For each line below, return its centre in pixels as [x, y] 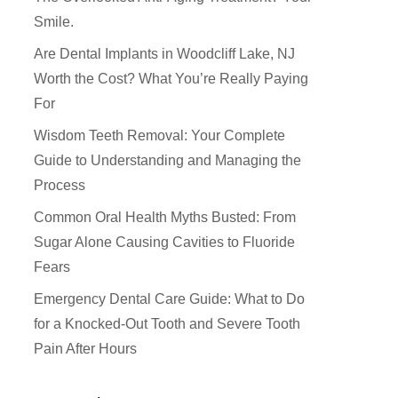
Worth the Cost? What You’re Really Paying [171, 79]
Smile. [53, 22]
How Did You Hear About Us [225, 292]
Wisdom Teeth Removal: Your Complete [159, 136]
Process [59, 186]
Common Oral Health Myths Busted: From [164, 218]
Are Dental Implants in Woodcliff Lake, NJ [164, 54]
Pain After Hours [85, 349]
